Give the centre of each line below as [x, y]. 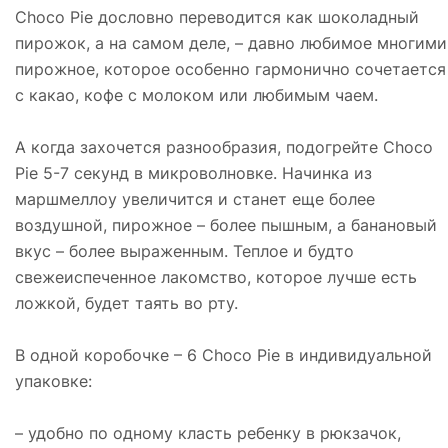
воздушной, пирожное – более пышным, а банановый [226, 224]
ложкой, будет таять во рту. [126, 302]
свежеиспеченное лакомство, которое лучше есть [216, 276]
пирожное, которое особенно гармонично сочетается [230, 68]
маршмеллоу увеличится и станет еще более [195, 198]
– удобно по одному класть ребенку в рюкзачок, [208, 432]
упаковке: [53, 380]
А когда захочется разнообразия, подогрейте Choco [224, 146]
